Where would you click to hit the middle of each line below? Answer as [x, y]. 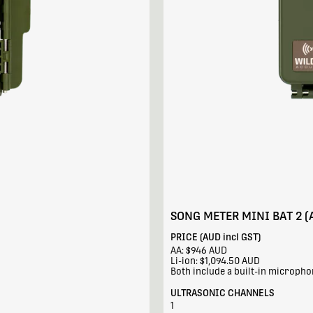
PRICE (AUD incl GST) [215, 238]
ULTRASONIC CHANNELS [222, 293]
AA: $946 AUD [198, 250]
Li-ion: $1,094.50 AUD [215, 261]
